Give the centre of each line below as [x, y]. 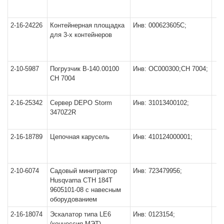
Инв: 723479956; [157, 170]
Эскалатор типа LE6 [80, 214]
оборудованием [73, 199]
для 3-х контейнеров [81, 34]
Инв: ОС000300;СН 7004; [170, 68]
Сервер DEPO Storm [81, 102]
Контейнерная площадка [87, 25]
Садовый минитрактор [83, 170]
